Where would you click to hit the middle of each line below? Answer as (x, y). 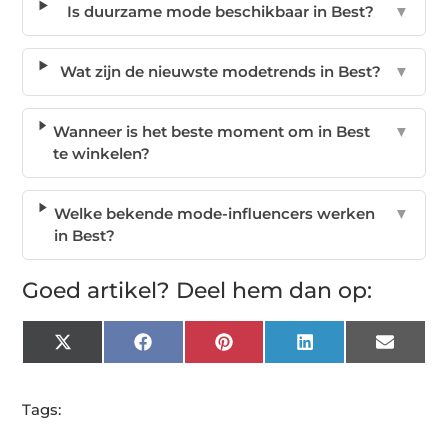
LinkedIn (346, 349)
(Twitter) (102, 364)
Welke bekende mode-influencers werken (214, 213)
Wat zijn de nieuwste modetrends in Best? (220, 71)
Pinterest (266, 349)
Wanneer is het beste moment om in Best (212, 131)
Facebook (189, 349)
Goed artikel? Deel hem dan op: (197, 290)
